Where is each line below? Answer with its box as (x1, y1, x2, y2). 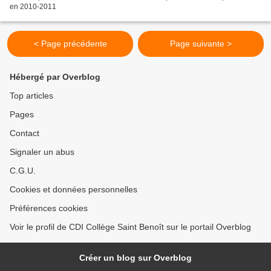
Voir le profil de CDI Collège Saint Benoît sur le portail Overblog (10, 222, 251, 232)
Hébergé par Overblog (10, 72, 100, 82)
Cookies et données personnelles (10, 184, 137, 195)
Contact (10, 128, 39, 139)
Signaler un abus (10, 147, 74, 157)
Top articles (10, 91, 53, 101)
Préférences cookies (10, 203, 88, 214)
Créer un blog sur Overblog (79, 253, 192, 263)
